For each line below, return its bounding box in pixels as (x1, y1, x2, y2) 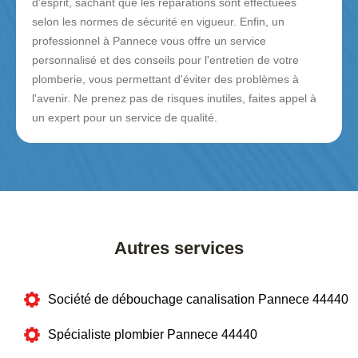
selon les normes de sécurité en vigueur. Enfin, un (32, 15, 284, 29)
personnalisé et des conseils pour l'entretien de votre (32, 54, 299, 67)
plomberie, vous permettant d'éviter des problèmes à (32, 73, 299, 86)
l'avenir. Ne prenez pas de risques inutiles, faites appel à (32, 92, 316, 105)
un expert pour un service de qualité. (32, 111, 217, 125)
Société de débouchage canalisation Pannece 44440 (48, 292, 348, 307)
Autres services (114, 238, 244, 259)
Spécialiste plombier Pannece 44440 (48, 328, 257, 342)
